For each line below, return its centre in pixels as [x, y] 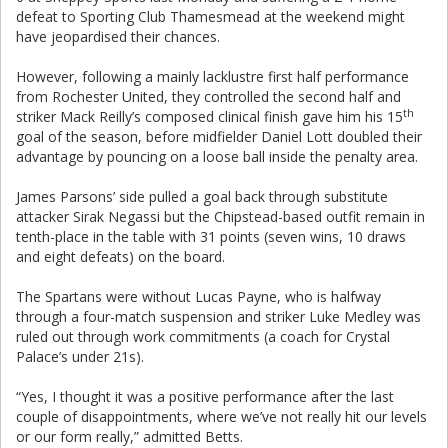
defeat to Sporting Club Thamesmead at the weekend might [210, 16]
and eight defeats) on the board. [120, 256]
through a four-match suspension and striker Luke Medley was [218, 316]
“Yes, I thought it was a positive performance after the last [205, 396]
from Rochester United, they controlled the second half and [208, 96]
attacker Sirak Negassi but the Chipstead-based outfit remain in [220, 216]
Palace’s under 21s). [80, 356]
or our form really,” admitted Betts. [129, 436]
